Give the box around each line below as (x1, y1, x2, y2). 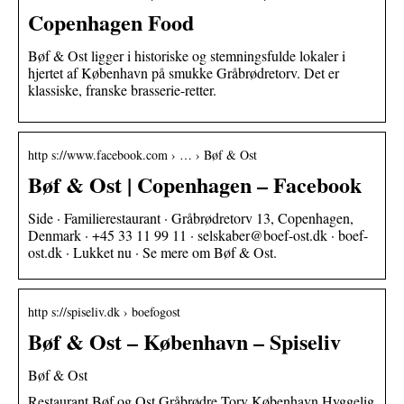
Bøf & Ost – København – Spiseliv (28, 325, 341, 357)
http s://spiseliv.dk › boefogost (28, 302, 180, 320)
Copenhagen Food (28, 5, 194, 38)
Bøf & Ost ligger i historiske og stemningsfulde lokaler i (28, 45, 345, 65)
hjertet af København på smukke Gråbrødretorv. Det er (28, 62, 339, 82)
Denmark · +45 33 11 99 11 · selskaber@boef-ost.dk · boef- (28, 225, 368, 244)
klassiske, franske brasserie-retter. (28, 79, 216, 99)
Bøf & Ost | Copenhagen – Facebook (28, 168, 362, 200)
